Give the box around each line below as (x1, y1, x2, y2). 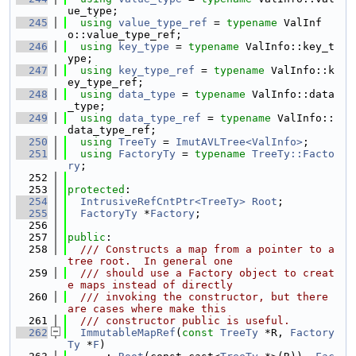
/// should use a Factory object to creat (68, 267, 335, 279)
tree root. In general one (68, 255, 233, 267)
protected (68, 184, 125, 195)
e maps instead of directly (68, 279, 233, 291)
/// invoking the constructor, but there (68, 291, 328, 303)
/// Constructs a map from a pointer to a (68, 243, 335, 255)
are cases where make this (68, 303, 226, 315)
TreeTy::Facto (252, 148, 335, 160)
